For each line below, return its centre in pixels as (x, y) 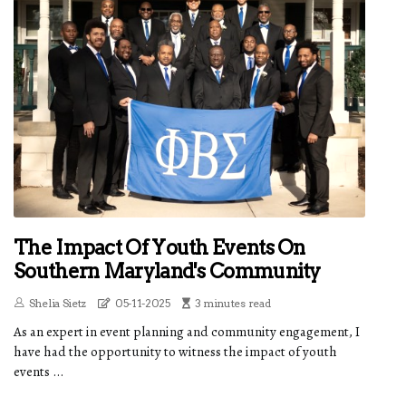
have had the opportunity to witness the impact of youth (175, 351)
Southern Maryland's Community (167, 271)
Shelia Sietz (58, 303)
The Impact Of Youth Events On (159, 247)
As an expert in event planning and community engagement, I (187, 331)
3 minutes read (232, 303)
